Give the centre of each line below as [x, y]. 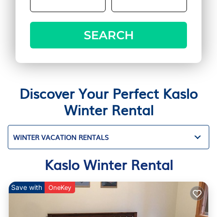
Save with [27, 187]
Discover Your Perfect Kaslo [108, 93]
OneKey [60, 187]
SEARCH [108, 35]
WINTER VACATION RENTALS [61, 137]
